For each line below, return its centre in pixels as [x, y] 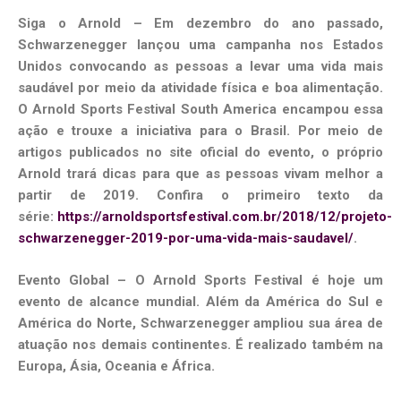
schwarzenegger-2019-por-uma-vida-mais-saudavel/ [186, 239]
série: [38, 217]
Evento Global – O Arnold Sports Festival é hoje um [200, 280]
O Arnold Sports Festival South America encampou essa [200, 110]
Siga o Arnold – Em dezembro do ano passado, [200, 24]
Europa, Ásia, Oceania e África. [116, 366]
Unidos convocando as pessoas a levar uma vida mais [200, 67]
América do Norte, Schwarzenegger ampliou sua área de [200, 323]
